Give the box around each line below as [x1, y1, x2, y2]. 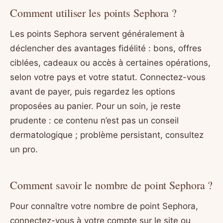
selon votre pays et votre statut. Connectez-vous [10, 72, 206, 82]
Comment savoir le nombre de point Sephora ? [10, 178, 213, 193]
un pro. [10, 144, 38, 154]
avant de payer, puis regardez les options [10, 86, 175, 97]
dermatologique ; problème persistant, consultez [10, 129, 204, 140]
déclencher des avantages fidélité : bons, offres [10, 43, 202, 53]
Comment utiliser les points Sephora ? [10, 5, 177, 20]
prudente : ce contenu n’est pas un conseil [10, 115, 179, 125]
